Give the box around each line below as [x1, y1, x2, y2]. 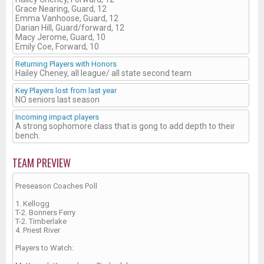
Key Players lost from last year [15, 85, 117, 95]
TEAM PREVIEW [12, 154, 71, 170]
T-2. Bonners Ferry [15, 207, 75, 217]
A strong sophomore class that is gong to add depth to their [15, 121, 235, 131]
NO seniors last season [15, 94, 100, 104]
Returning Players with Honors [15, 59, 117, 68]
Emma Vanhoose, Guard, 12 [15, 13, 118, 23]
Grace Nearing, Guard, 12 [15, 4, 107, 14]
